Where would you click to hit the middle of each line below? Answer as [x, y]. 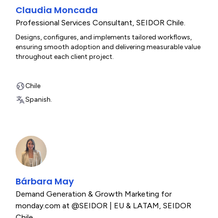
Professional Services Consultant [74, 23]
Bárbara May [45, 181]
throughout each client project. [65, 57]
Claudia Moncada [57, 10]
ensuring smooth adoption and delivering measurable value [108, 47]
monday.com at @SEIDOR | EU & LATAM [87, 206]
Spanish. [39, 100]
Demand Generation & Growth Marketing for [94, 194]
